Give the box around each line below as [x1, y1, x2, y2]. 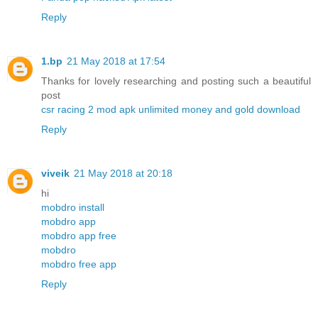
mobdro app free [41, 230, 116, 241]
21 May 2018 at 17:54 [67, 55, 165, 67]
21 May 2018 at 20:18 [74, 168, 172, 179]
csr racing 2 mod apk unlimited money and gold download [41, 104, 300, 116]
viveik [41, 168, 70, 179]
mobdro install [41, 202, 104, 213]
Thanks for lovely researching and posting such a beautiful [41, 75, 311, 87]
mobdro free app [41, 258, 116, 270]
